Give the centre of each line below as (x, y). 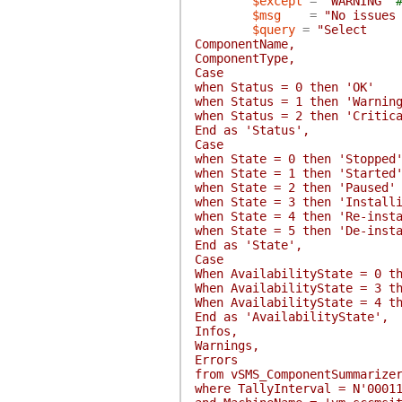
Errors (216, 360)
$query (273, 30)
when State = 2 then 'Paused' (295, 188)
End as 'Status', (252, 130)
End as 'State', (248, 245)
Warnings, (227, 345)
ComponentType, (245, 58)
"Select (341, 30)
